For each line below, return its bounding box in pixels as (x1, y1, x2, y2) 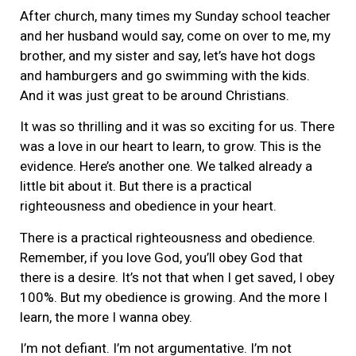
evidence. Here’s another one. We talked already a (20, 158, 312, 175)
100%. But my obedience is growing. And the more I (20, 288, 327, 305)
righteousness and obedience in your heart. (20, 198, 277, 215)
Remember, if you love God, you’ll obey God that (20, 249, 303, 265)
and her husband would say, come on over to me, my (20, 27, 331, 44)
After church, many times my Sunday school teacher (20, 7, 331, 24)
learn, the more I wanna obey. (20, 308, 192, 325)
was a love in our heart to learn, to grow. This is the (20, 138, 321, 155)
